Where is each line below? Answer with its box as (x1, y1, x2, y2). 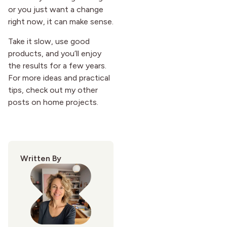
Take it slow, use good (8, 36, 90, 46)
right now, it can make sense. (8, 17, 113, 27)
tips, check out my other (8, 85, 98, 95)
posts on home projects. (8, 97, 98, 107)
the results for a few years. (8, 60, 106, 70)
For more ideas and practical (8, 72, 110, 83)
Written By (20, 154, 61, 164)
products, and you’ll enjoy (8, 48, 101, 58)
